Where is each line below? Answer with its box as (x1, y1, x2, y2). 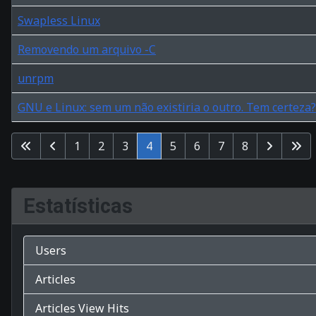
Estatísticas (23, 193, 133, 218)
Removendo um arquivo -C (18, 41, 156, 57)
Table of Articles (11, 121, 97, 138)
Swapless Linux (18, 12, 100, 28)
